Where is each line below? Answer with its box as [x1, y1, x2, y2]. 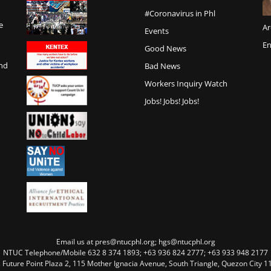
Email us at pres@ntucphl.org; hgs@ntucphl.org [56, 237, 215, 247]
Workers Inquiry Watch [145, 78, 227, 89]
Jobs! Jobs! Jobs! [145, 96, 199, 106]
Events [145, 25, 169, 36]
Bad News [145, 60, 180, 71]
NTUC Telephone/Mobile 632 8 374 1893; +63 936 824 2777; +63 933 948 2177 [3, 247, 268, 258]
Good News [145, 43, 186, 54]
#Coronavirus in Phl [145, 8, 215, 19]
